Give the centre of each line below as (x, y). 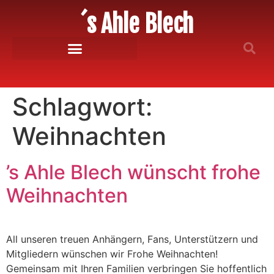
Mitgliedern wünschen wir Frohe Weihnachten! (112, 254)
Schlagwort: (82, 107)
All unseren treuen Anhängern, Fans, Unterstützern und (132, 239)
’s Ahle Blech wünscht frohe (133, 172)
